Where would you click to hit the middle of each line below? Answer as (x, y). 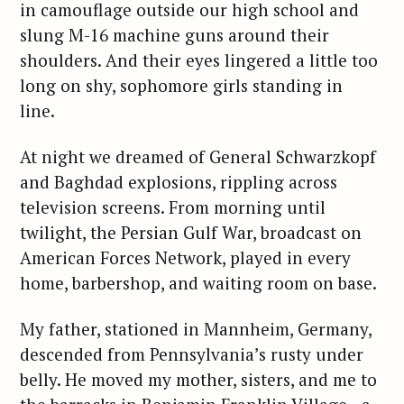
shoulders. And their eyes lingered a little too (199, 60)
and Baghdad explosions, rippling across (179, 182)
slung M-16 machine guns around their (174, 35)
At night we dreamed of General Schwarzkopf (198, 157)
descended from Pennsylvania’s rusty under (192, 353)
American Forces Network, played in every (185, 258)
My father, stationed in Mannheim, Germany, (196, 328)
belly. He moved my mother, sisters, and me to (198, 379)
